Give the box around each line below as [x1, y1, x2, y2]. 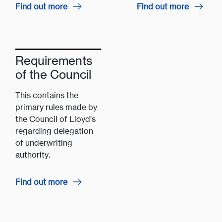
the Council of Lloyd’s [15, 114, 96, 124]
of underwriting [15, 138, 72, 148]
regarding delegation [15, 126, 93, 136]
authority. [15, 150, 50, 160]
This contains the [15, 90, 78, 101]
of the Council [15, 67, 91, 82]
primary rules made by [15, 102, 97, 112]
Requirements [15, 54, 93, 68]
